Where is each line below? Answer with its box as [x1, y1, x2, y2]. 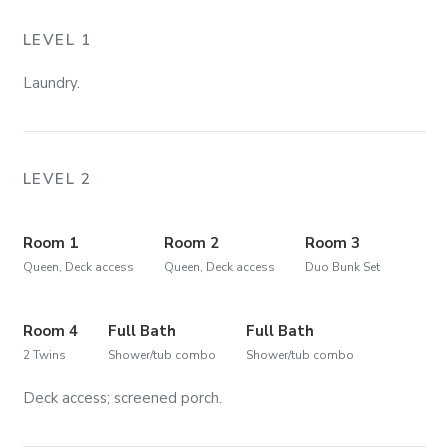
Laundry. [22, 72, 80, 93]
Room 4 [22, 321, 78, 342]
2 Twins [22, 347, 66, 363]
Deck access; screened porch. [22, 387, 222, 408]
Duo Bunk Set [304, 258, 380, 275]
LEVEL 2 [22, 168, 91, 189]
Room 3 [304, 233, 360, 253]
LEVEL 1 [22, 30, 91, 50]
